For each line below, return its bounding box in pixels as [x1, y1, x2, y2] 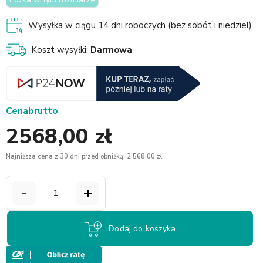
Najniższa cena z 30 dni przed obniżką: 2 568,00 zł [6, 151, 162, 161]
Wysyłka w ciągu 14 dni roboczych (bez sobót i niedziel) [28, 19, 252, 31]
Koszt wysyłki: [31, 43, 90, 56]
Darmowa [90, 43, 132, 56]
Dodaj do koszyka [109, 222, 176, 234]
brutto [28, 104, 58, 117]
